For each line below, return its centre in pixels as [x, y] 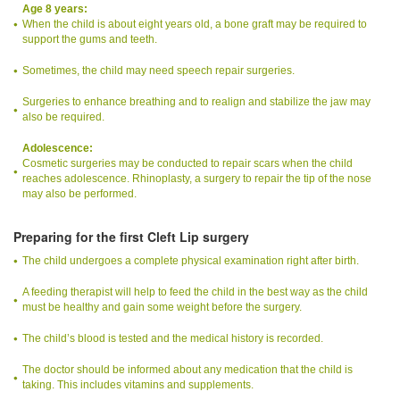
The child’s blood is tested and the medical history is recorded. [173, 338]
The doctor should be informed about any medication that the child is [187, 369]
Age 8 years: [55, 8]
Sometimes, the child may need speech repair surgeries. [158, 70]
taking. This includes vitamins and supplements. [138, 384]
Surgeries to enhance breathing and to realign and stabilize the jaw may [196, 101]
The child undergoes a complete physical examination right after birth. [191, 260]
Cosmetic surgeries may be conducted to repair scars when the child [187, 163]
